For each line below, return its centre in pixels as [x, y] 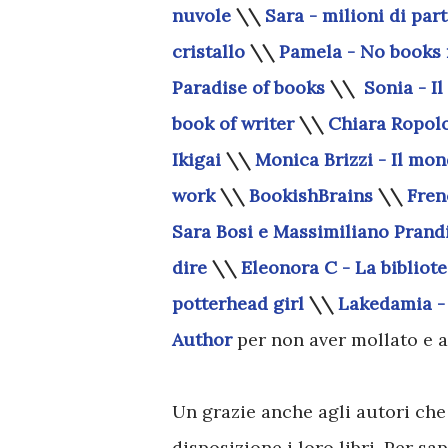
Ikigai [196, 159]
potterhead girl [238, 303]
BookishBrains [311, 195]
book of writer [233, 123]
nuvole [201, 15]
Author [202, 339]
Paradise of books [248, 87]
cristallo [208, 51]
